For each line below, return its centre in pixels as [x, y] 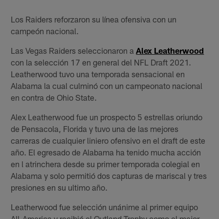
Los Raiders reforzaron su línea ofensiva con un [94, 19]
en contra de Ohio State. [54, 97]
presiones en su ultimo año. [59, 187]
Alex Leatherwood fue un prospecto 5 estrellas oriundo [107, 117]
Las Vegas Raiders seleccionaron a [74, 50]
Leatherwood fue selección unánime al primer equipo [105, 207]
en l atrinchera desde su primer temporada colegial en [106, 164]
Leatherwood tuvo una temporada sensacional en [98, 74]
